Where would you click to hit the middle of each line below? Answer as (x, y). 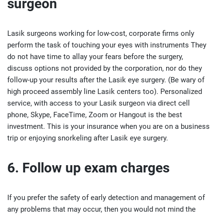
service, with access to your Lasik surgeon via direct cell (99, 103)
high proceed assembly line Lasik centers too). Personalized (105, 92)
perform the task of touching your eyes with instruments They (107, 45)
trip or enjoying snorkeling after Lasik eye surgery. (88, 138)
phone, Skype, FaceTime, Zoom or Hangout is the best (95, 115)
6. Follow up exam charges (88, 168)
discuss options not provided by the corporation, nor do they (105, 68)
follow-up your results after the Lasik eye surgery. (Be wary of (106, 80)
